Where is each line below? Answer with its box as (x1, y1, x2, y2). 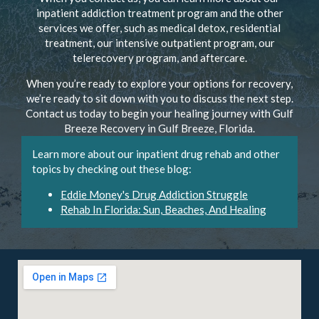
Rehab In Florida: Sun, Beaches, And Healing (61, 203, 266, 216)
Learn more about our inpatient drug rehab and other (32, 147, 280, 160)
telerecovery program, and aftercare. (72, 51, 247, 64)
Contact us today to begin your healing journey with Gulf (26, 107, 293, 120)
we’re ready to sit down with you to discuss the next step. (26, 92, 293, 105)
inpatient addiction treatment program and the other (36, 6, 283, 19)
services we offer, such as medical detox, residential (38, 21, 281, 34)
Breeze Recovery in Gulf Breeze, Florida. (64, 122, 255, 135)
